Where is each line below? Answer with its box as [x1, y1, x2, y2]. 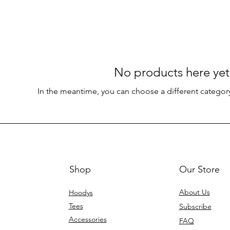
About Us [179, 187, 210, 197]
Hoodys [68, 188, 93, 198]
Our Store [179, 164, 220, 176]
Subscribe [179, 202, 212, 212]
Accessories [68, 215, 107, 224]
